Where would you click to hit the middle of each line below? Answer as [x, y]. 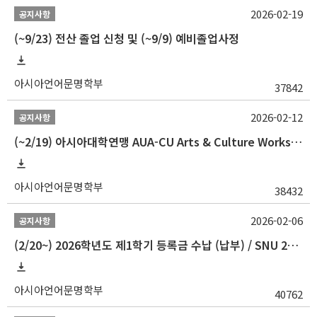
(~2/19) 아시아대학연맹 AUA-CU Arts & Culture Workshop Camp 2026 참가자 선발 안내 [296, 142]
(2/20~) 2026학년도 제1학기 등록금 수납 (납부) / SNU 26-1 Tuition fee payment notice [293, 245]
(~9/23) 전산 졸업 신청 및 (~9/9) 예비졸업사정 [127, 38]
